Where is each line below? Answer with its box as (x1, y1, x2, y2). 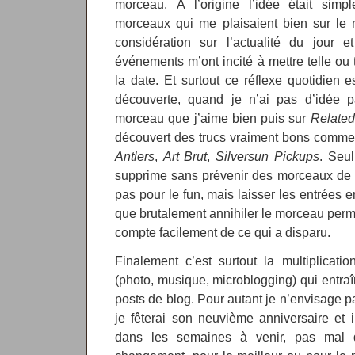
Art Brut (162, 149, 208, 163)
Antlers (115, 149, 155, 163)
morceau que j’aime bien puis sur (115, 111, 311, 125)
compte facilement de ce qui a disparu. (115, 225, 330, 239)
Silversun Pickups (216, 149, 319, 163)
